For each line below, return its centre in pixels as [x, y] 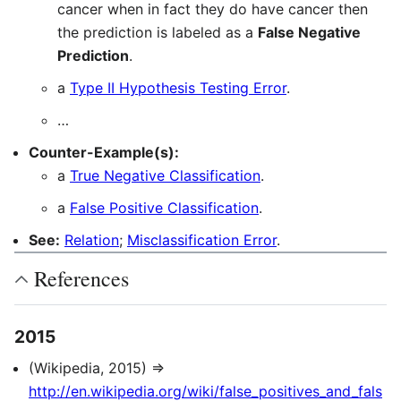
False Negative [309, 32]
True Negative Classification [165, 175]
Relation [92, 240]
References [81, 278]
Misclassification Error [202, 240]
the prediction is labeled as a [158, 32]
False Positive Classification [164, 208]
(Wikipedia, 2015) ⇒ [97, 368]
